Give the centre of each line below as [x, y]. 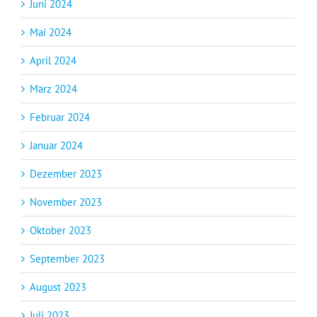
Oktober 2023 [60, 230]
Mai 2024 [51, 32]
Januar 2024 [56, 145]
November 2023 [66, 202]
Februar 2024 [60, 117]
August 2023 [58, 287]
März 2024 [53, 88]
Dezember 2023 [66, 173]
